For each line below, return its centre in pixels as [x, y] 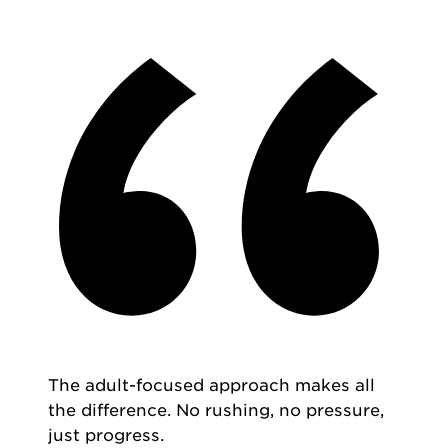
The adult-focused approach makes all [211, 385]
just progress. [106, 435]
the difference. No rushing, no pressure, [216, 410]
